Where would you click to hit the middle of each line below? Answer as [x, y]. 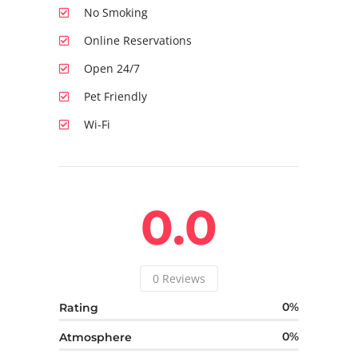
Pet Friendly [115, 97]
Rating [79, 307]
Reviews [184, 279]
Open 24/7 [112, 69]
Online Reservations [138, 41]
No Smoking [116, 13]
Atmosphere [95, 337]
